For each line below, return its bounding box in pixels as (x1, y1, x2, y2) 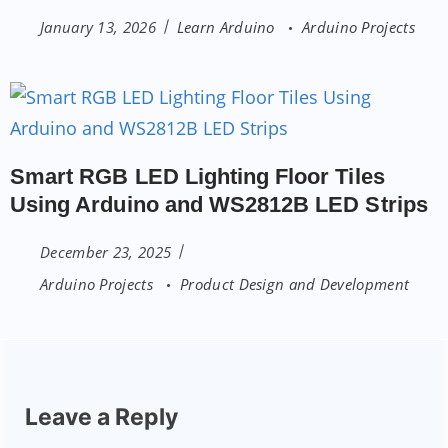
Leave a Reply (25, 402, 178, 431)
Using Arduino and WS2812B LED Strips (10, 191, 428, 217)
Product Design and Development (180, 273, 410, 294)
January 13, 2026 (40, 16, 156, 37)
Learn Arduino (176, 16, 280, 37)
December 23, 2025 (40, 241, 172, 262)
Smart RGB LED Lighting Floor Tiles (10, 163, 385, 189)
